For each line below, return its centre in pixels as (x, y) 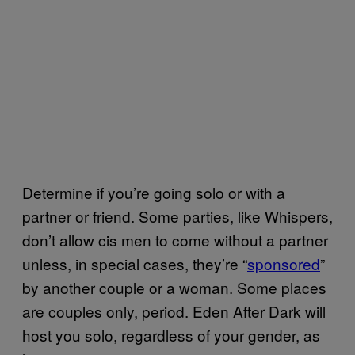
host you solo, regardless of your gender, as (171, 335)
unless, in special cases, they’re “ (135, 264)
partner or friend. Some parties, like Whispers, (177, 216)
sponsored (284, 264)
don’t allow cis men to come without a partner (175, 240)
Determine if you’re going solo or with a (154, 193)
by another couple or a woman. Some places (174, 288)
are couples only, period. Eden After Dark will (174, 311)
